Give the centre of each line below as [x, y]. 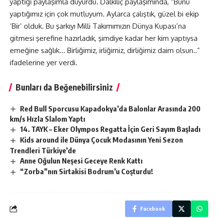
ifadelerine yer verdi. [44, 62]
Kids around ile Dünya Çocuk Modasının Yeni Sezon [102, 140]
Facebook [153, 208]
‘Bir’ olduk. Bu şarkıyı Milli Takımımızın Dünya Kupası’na [98, 26]
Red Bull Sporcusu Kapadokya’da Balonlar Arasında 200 [110, 108]
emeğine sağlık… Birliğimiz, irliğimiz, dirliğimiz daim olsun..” [105, 50]
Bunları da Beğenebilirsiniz [64, 87]
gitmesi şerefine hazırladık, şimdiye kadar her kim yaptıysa [104, 38]
